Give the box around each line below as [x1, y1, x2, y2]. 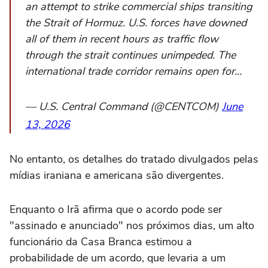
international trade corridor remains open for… [25, 63, 242, 78]
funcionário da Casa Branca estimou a [10, 234, 192, 249]
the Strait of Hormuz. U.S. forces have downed [25, 15, 246, 30]
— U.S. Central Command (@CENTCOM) [25, 99, 222, 114]
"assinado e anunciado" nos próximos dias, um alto [10, 218, 254, 233]
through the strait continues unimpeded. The [25, 47, 236, 62]
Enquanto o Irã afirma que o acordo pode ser [10, 202, 222, 217]
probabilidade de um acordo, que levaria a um [10, 250, 226, 265]
